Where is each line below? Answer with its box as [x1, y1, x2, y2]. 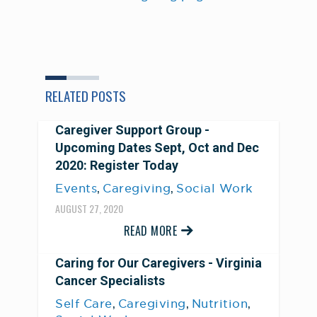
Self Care [55, 295, 113, 311]
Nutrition [191, 295, 248, 311]
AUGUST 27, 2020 [55, 201, 123, 216]
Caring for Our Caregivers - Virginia [55, 255, 262, 270]
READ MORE [123, 222, 177, 239]
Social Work [176, 180, 253, 196]
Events [55, 180, 97, 196]
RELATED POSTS [45, 86, 126, 105]
